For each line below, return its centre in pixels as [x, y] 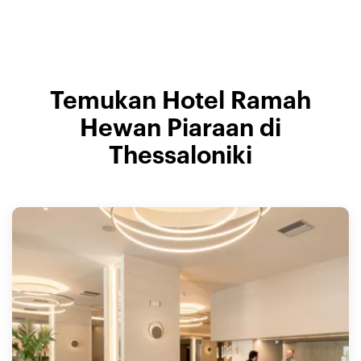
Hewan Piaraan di [180, 129]
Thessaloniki [180, 156]
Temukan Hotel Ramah [180, 102]
